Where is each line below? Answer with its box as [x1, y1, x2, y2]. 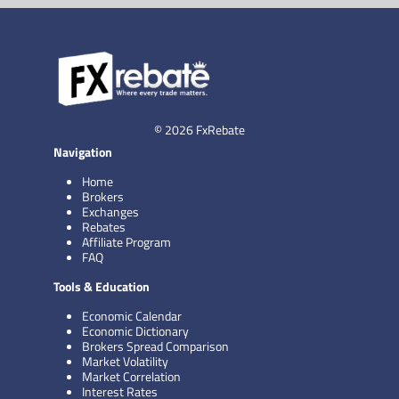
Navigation [53, 142, 112, 161]
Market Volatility [82, 351, 168, 370]
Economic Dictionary [82, 321, 189, 340]
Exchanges [82, 201, 139, 221]
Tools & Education [53, 276, 150, 296]
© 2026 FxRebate [154, 119, 245, 139]
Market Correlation [82, 366, 181, 386]
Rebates [82, 216, 126, 236]
